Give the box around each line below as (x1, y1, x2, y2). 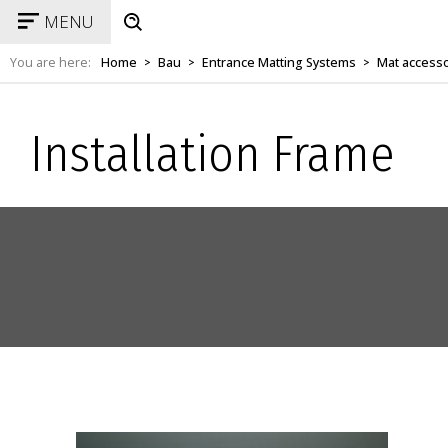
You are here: (10, 54, 91, 71)
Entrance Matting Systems (202, 54, 356, 71)
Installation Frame (30, 124, 395, 184)
